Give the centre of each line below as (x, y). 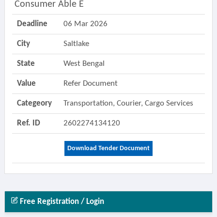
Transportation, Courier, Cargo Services (129, 103)
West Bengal (84, 64)
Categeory (34, 103)
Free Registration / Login (61, 202)
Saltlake (76, 44)
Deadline (32, 24)
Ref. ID (28, 123)
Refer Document (90, 84)
